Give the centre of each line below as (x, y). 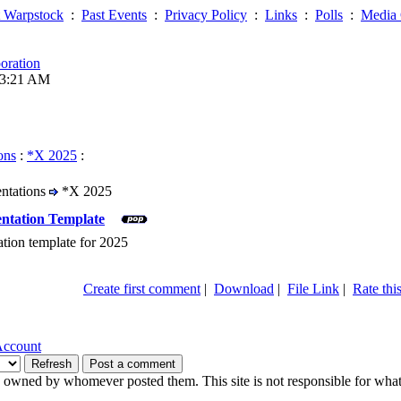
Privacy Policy (206, 15)
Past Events (114, 15)
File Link (313, 288)
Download (244, 288)
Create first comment (142, 288)
